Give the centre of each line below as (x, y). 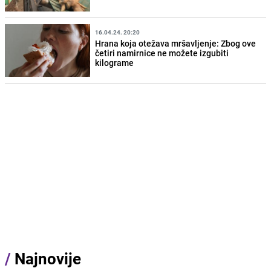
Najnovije (48, 258)
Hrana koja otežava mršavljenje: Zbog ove (176, 44)
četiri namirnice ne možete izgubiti (162, 53)
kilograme (115, 63)
